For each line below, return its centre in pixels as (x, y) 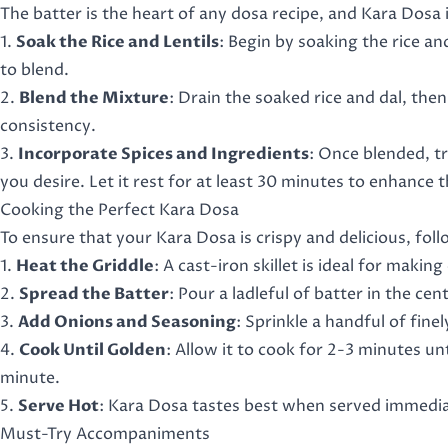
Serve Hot (58, 406)
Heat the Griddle (85, 266)
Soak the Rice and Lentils (117, 42)
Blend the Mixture (94, 98)
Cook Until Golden (92, 350)
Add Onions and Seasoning (127, 322)
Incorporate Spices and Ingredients (163, 154)
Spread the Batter (94, 294)
